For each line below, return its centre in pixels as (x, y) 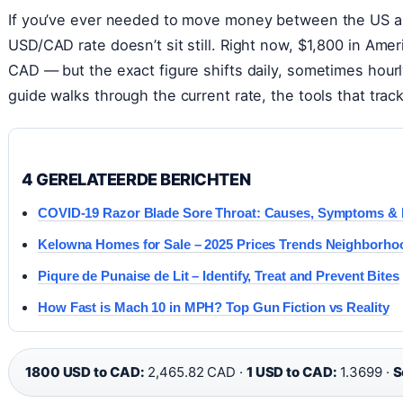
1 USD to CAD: (291, 372)
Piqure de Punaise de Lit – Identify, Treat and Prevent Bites (219, 275)
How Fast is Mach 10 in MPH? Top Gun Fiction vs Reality (214, 307)
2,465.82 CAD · (195, 372)
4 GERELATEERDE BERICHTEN (136, 179)
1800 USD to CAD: (85, 372)
